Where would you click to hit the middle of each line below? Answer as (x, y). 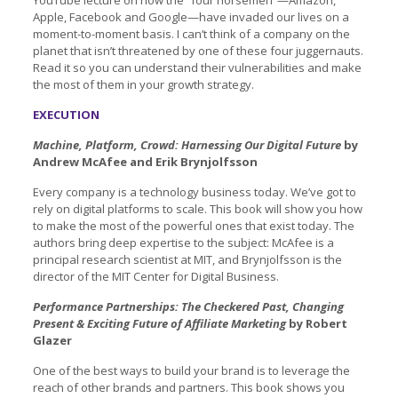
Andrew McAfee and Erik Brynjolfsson (145, 161)
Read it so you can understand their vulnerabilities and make (197, 67)
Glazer (52, 340)
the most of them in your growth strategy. (143, 84)
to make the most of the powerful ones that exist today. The (193, 225)
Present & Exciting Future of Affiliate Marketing (160, 323)
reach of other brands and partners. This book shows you (188, 387)
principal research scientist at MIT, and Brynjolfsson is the (187, 259)
